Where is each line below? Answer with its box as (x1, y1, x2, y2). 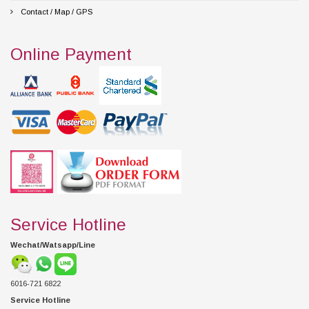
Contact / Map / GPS (19, 8, 92, 16)
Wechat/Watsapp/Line (10, 241, 95, 249)
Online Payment (10, 45, 132, 63)
